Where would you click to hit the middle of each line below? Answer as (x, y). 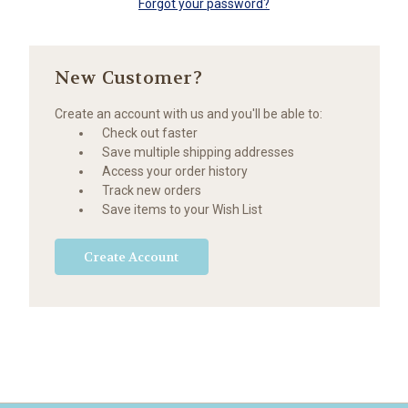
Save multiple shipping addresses (199, 152)
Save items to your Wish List (183, 209)
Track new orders (152, 190)
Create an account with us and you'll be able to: (188, 113)
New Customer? (128, 77)
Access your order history (175, 171)
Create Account (132, 256)
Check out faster (150, 133)
